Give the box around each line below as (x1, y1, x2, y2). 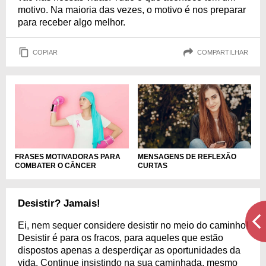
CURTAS (137, 161, 167, 170)
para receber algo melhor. (18, 17, 125, 27)
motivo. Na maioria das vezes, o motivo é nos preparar (18, 5, 246, 15)
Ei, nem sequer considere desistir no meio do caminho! (18, 220, 248, 230)
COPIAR (33, 48, 58, 56)
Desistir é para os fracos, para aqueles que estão (18, 232, 223, 243)
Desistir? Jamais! (18, 197, 100, 209)
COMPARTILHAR (197, 48, 248, 56)
